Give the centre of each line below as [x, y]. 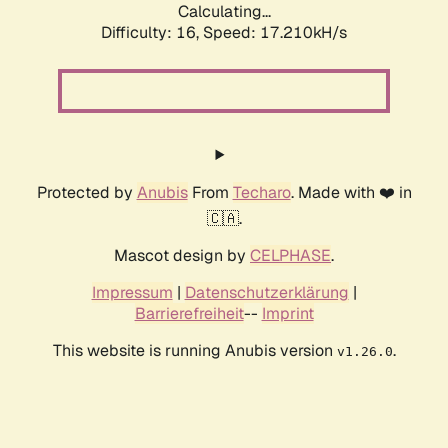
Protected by [86, 193]
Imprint [287, 314]
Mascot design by [182, 256]
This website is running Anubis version [194, 351]
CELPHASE [290, 256]
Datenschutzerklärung [266, 293]
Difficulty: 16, [152, 33]
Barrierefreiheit [189, 314]
